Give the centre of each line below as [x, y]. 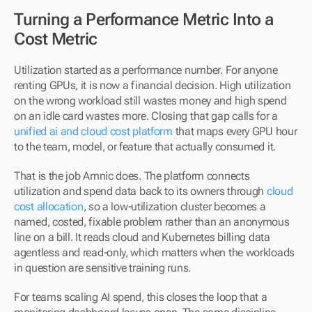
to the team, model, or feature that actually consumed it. [145, 147]
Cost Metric [56, 39]
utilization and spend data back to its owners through [140, 191]
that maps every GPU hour [235, 131]
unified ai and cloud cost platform [93, 131]
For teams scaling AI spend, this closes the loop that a [141, 297]
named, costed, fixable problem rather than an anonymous [152, 222]
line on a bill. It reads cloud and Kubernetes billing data [142, 237]
